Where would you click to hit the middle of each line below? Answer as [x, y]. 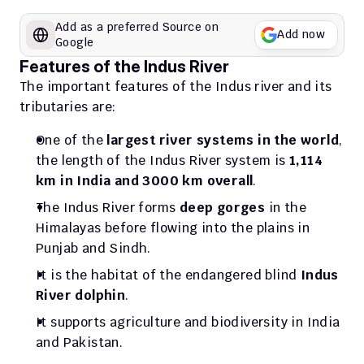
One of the [71, 140]
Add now [301, 35]
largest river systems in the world [223, 140]
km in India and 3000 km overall [145, 180]
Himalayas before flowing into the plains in [173, 227]
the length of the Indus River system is [162, 160]
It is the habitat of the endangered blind [168, 275]
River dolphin [81, 295]
